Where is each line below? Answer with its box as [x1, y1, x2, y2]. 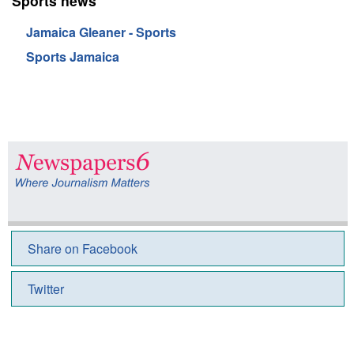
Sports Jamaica [25, 47, 119, 66]
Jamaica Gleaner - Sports [25, 23, 176, 41]
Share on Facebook [27, 239, 137, 258]
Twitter [27, 280, 64, 298]
